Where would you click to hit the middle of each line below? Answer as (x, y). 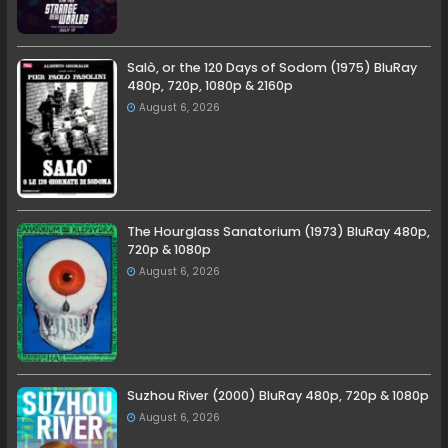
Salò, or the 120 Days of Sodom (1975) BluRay (272, 68)
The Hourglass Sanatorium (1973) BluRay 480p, (279, 232)
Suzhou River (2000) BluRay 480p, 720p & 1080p (278, 396)
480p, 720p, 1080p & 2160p (210, 86)
